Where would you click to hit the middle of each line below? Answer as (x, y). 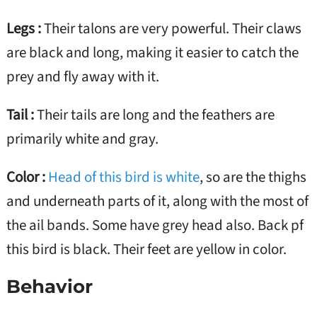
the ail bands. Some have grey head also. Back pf (155, 225)
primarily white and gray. (82, 139)
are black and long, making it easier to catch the (152, 53)
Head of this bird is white (123, 177)
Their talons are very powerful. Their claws (172, 29)
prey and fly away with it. (82, 77)
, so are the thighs (253, 177)
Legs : (25, 29)
